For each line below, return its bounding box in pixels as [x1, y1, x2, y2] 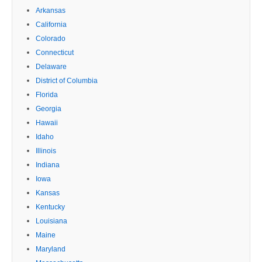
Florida [36, 90, 58, 99]
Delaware [36, 62, 67, 71]
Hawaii [36, 118, 58, 127]
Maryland [36, 244, 65, 253]
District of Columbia [36, 76, 98, 85]
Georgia [36, 104, 61, 113]
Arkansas [36, 6, 65, 15]
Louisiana [36, 216, 67, 225]
